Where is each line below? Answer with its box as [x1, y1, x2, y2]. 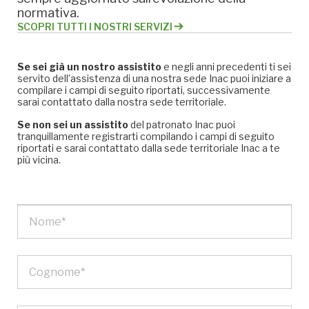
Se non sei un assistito [17, 119, 128, 130]
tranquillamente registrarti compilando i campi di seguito [17, 130, 275, 142]
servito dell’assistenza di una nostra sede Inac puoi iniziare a [17, 72, 291, 84]
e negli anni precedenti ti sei [161, 61, 291, 72]
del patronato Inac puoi [128, 119, 235, 130]
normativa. [17, 6, 79, 20]
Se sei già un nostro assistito [17, 61, 161, 72]
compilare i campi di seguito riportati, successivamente [17, 84, 270, 96]
